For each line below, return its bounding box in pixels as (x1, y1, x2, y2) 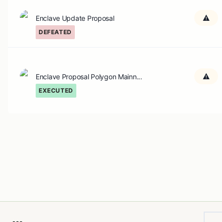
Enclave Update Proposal (36, 13, 114, 22)
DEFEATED (39, 28, 72, 36)
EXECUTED (39, 86, 73, 94)
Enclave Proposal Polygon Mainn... (36, 72, 142, 81)
